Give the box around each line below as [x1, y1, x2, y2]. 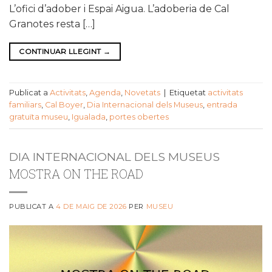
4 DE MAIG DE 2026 [56, 202, 127, 211]
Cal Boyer [45, 100, 83, 110]
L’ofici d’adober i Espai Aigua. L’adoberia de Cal [9, 2, 229, 15]
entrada [206, 100, 237, 110]
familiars [9, 100, 41, 110]
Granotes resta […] [9, 18, 95, 30]
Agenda [89, 88, 121, 98]
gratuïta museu [9, 112, 68, 122]
